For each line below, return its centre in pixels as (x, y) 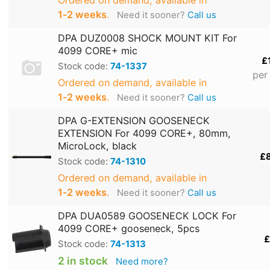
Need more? (142, 262)
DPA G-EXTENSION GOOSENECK (134, 121)
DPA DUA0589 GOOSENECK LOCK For (147, 216)
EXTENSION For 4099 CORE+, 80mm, (144, 133)
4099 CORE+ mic (98, 51)
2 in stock (83, 261)
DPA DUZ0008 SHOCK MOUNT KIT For (147, 38)
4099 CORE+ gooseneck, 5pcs (129, 229)
